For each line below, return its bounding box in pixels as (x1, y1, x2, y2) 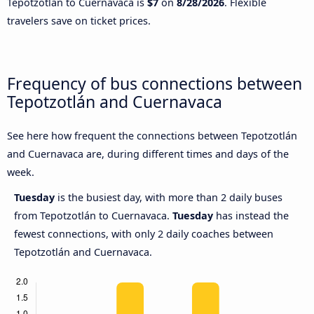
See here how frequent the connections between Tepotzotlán (7, 129, 297, 143)
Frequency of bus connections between (7, 71, 302, 95)
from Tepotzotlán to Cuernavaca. (14, 209, 172, 223)
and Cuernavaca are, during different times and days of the (7, 147, 289, 161)
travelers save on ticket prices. (7, 13, 151, 27)
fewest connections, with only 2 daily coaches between (14, 227, 273, 241)
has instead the (213, 209, 289, 223)
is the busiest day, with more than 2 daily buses (57, 191, 282, 205)
